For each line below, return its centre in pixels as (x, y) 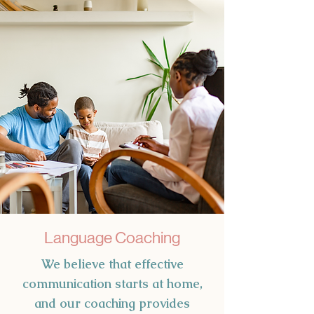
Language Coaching (112, 237)
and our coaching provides (112, 303)
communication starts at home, (112, 283)
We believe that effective (112, 264)
